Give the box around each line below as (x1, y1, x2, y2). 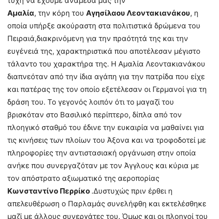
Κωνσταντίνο (7, 186, 58, 196)
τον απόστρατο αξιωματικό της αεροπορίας (7, 174, 159, 183)
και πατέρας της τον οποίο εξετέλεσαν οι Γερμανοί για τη (7, 85, 207, 94)
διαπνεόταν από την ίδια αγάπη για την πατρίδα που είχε (7, 72, 205, 82)
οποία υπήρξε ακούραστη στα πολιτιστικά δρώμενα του (7, 21, 200, 31)
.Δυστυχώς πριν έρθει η (91, 186, 173, 196)
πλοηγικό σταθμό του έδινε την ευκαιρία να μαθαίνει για (7, 123, 204, 132)
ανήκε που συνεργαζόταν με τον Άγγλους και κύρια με (7, 161, 199, 171)
